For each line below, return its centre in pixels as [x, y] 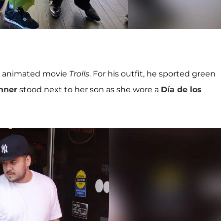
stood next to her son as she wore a [89, 90]
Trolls [79, 74]
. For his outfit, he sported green [152, 74]
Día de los [181, 90]
